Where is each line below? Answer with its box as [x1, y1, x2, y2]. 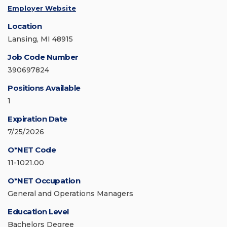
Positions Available [8, 83, 81, 93]
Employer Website [8, 4, 76, 13]
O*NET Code [8, 145, 56, 155]
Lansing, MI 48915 [8, 34, 73, 44]
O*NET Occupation [8, 176, 80, 186]
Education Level [8, 207, 69, 217]
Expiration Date [8, 114, 67, 124]
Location [8, 21, 42, 31]
